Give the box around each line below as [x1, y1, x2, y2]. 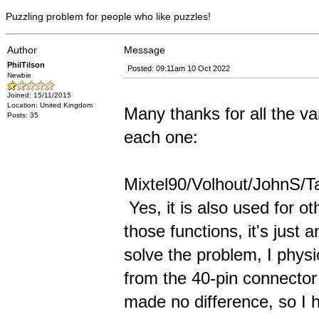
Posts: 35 [7, 111, 38, 119]
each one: [124, 127, 198, 147]
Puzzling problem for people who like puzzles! [6, 11, 211, 22]
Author [7, 44, 37, 56]
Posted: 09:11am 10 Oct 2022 [127, 64, 230, 73]
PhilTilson [7, 61, 45, 69]
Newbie [7, 71, 31, 79]
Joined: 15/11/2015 [7, 91, 71, 99]
